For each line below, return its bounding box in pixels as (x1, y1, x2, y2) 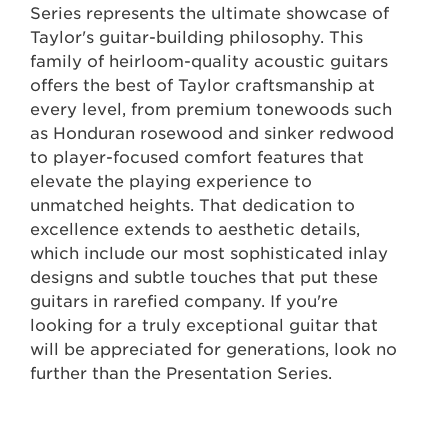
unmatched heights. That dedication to (30, 195, 355, 215)
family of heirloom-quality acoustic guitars (30, 51, 388, 71)
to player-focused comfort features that (30, 147, 364, 167)
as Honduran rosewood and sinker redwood (30, 123, 394, 143)
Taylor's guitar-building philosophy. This (30, 27, 363, 47)
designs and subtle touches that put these (30, 267, 378, 287)
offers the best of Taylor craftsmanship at (30, 75, 375, 95)
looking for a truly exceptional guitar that (30, 315, 378, 335)
